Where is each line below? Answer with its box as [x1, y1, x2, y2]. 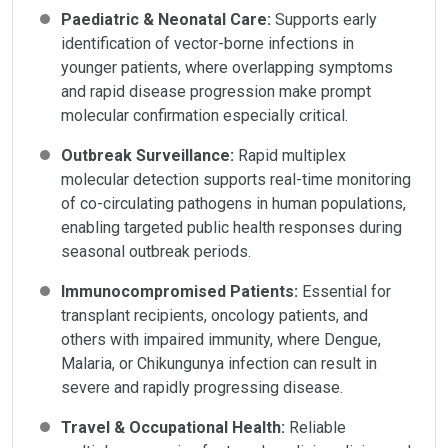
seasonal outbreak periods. [61, 241, 251, 261]
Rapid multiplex [238, 145, 346, 165]
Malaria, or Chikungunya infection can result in [61, 353, 377, 373]
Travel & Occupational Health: [61, 417, 289, 437]
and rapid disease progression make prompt [61, 81, 371, 101]
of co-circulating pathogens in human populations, [61, 193, 406, 213]
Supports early [275, 9, 377, 29]
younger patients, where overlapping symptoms [61, 57, 393, 77]
